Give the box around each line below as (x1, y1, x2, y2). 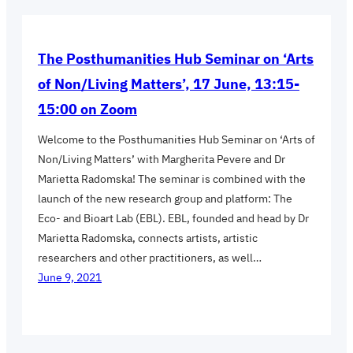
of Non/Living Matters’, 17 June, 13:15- (38, 75, 299, 94)
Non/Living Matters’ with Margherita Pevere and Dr (38, 152, 285, 167)
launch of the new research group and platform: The (38, 191, 292, 206)
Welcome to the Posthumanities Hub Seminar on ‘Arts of (38, 132, 315, 147)
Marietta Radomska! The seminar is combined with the (38, 172, 306, 187)
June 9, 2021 (38, 270, 102, 285)
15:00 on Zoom (38, 100, 137, 119)
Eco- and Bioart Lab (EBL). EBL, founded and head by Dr (38, 211, 309, 226)
